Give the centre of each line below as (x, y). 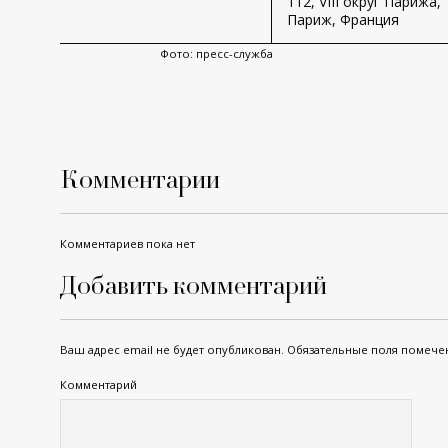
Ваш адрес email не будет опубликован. (172, 349)
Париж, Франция (343, 19)
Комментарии (140, 177)
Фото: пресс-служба (216, 53)
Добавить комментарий (193, 283)
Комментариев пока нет (127, 243)
